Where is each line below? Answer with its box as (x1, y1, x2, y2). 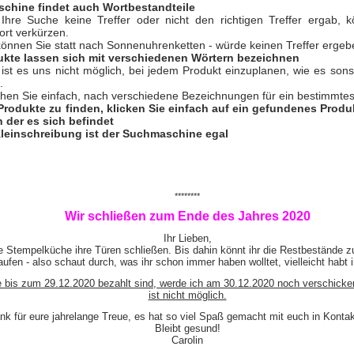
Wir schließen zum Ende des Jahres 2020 (64, 209, 311, 223)
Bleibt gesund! (154, 322, 220, 334)
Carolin (171, 334, 203, 346)
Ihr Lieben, (163, 232, 212, 244)
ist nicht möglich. (148, 289, 227, 301)
